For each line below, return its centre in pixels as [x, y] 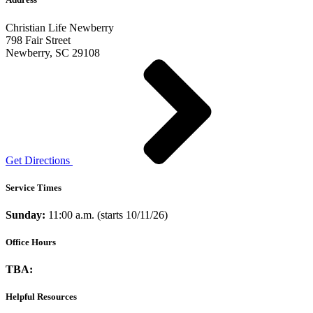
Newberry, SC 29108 [53, 52]
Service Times [34, 187]
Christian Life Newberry [60, 27]
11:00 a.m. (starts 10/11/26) [108, 214]
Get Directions [38, 160]
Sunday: [27, 214]
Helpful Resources [41, 297]
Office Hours [31, 242]
